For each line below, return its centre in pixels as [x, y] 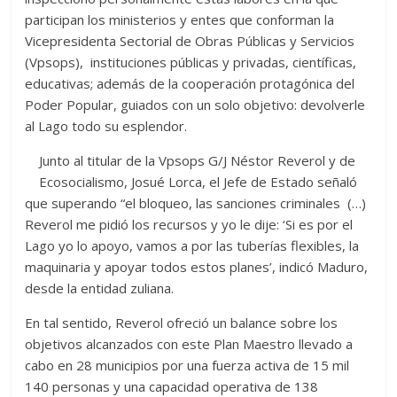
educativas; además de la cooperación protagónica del [190, 83]
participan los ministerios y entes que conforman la [180, 19]
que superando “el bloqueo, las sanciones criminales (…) [196, 202]
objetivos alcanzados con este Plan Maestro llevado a [189, 343]
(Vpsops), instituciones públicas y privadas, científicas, [191, 62]
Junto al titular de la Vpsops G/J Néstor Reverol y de [198, 160]
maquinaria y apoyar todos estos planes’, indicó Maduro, [197, 266]
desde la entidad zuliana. [100, 288]
